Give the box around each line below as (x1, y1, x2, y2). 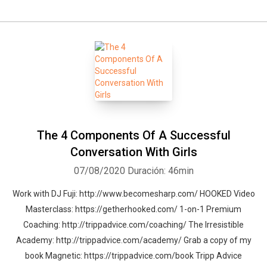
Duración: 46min (127, 165, 194, 176)
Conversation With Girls (70, 145, 197, 159)
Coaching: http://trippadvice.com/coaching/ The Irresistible (23, 220, 244, 229)
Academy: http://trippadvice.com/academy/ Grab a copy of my (15, 235, 252, 245)
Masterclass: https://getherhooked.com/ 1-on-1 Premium (26, 204, 241, 214)
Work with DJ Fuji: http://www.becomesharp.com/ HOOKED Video (12, 189, 255, 198)
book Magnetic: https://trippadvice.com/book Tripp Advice (25, 251, 242, 260)
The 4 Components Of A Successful (36, 128, 231, 142)
